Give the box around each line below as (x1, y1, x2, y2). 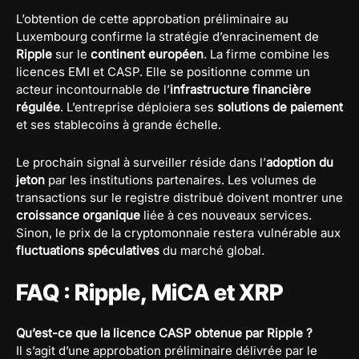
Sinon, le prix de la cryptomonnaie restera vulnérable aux (16, 224, 341, 240)
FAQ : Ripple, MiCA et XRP (16, 278, 283, 306)
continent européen (91, 46, 204, 62)
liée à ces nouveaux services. (140, 207, 312, 223)
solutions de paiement (217, 99, 343, 115)
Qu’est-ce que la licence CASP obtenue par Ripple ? (16, 325, 313, 341)
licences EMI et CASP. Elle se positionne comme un (16, 63, 310, 79)
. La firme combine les (204, 46, 329, 62)
